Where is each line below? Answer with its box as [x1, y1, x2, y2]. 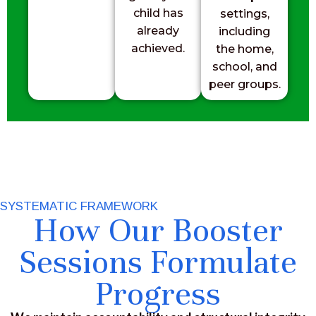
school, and [212, 60, 277, 73]
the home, [215, 42, 274, 56]
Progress [95, 274, 221, 314]
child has [133, 6, 183, 20]
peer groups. [208, 78, 281, 91]
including [219, 25, 271, 38]
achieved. [131, 42, 185, 55]
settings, [219, 7, 269, 20]
